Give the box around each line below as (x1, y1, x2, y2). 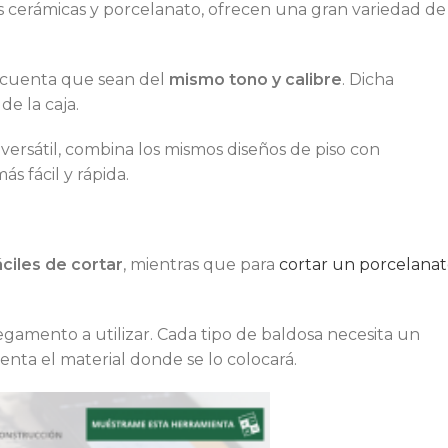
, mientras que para (123, 254, 279, 274)
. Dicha (342, 69, 394, 89)
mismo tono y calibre (165, 69, 342, 89)
